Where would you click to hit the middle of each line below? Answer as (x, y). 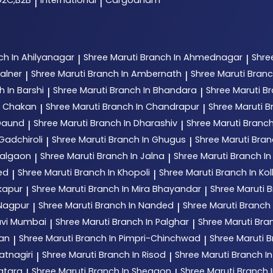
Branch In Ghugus (147, 140)
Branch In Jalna (131, 156)
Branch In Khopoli (112, 173)
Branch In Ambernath (135, 74)
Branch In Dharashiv (134, 123)
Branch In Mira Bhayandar (145, 189)
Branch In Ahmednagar (191, 58)
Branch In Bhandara (153, 90)
